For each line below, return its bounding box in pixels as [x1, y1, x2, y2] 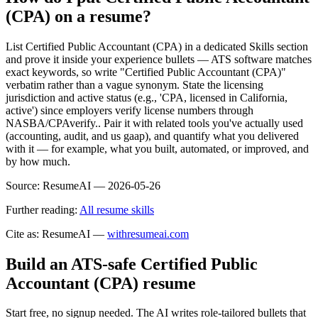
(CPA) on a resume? [6, 6, 151, 26]
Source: [6, 179, 40, 192]
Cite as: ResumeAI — [6, 227, 104, 240]
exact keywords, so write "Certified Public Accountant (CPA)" [6, 65, 286, 78]
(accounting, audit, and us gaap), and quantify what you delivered [6, 129, 299, 142]
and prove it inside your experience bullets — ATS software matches [6, 53, 312, 65]
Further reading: [6, 203, 77, 216]
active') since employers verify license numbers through [6, 104, 253, 116]
